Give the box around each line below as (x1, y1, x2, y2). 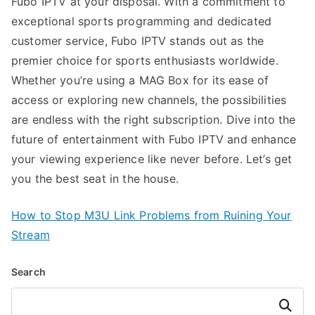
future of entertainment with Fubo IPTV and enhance (11, 132, 297, 147)
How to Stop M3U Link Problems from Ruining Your (11, 208, 292, 223)
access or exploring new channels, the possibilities (11, 93, 287, 108)
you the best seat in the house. (11, 172, 179, 186)
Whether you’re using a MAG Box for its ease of (11, 73, 269, 88)
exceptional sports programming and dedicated (11, 14, 272, 29)
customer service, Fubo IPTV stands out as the (11, 34, 264, 49)
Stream (11, 228, 50, 243)
